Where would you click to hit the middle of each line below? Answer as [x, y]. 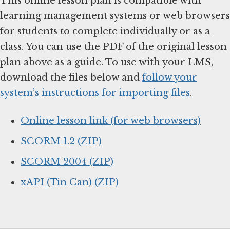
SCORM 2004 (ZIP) [67, 162]
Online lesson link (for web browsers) [111, 121]
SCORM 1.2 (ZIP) [61, 141]
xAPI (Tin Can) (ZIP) [70, 183]
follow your [170, 78]
